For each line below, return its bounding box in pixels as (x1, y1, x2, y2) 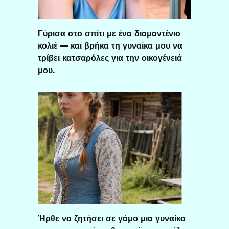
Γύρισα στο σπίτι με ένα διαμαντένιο (38, 28, 180, 38)
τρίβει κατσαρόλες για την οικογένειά (38, 53, 182, 63)
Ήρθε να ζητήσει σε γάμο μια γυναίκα (38, 213, 186, 223)
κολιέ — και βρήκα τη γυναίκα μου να (38, 40, 182, 51)
